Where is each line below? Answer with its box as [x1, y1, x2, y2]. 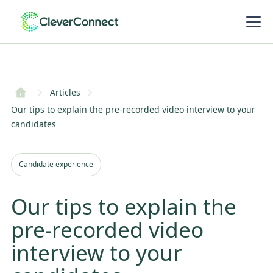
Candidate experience [19, 159, 93, 169]
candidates [11, 118, 56, 130]
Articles [50, 87, 80, 98]
